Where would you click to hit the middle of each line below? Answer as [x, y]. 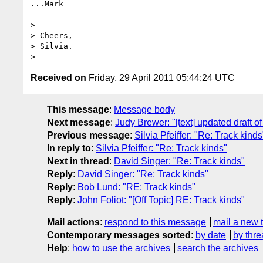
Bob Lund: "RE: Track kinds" [136, 187]
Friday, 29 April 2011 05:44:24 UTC [161, 77]
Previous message [88, 135]
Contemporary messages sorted [119, 235]
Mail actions [73, 222]
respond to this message [155, 222]
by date [211, 235]
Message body [144, 109]
